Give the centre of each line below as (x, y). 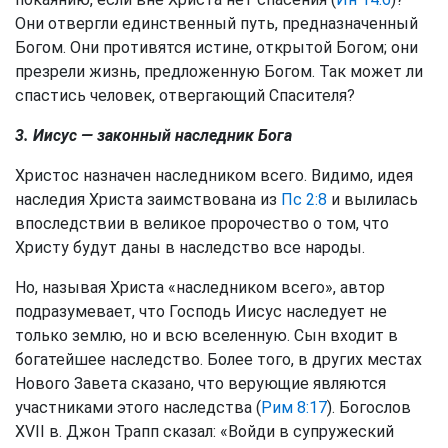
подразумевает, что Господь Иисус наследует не (201, 311)
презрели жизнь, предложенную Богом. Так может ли (219, 71)
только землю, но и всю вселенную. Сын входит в (206, 335)
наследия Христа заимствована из (148, 199)
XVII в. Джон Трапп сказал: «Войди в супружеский (204, 431)
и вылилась (372, 199)
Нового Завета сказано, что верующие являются (200, 383)
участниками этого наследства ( (138, 407)
